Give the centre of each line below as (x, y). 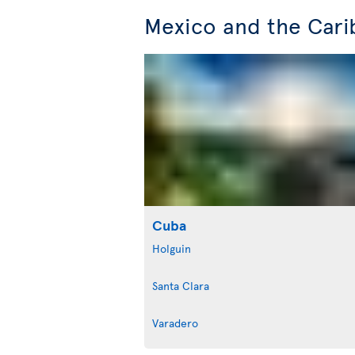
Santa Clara (181, 285)
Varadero (175, 323)
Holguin (172, 248)
